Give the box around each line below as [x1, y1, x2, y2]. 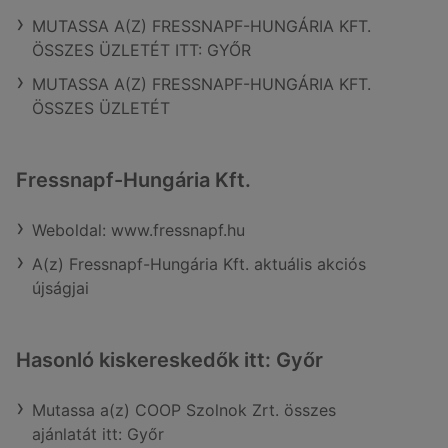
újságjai [32, 278, 89, 298]
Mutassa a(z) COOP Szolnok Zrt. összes [32, 400, 336, 420]
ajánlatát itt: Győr [32, 424, 164, 444]
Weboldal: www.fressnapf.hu [32, 220, 245, 240]
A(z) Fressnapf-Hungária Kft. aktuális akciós [32, 254, 366, 274]
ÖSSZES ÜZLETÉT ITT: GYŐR [32, 40, 251, 60]
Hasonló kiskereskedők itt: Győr [16, 348, 323, 372]
